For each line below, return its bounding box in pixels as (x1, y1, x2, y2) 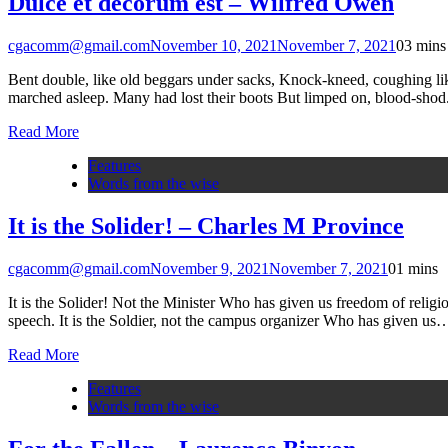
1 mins (396, 260, 438, 277)
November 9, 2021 (150, 260, 269, 277)
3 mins (404, 37, 446, 55)
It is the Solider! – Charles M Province (8, 213, 404, 240)
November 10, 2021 (150, 37, 277, 55)
